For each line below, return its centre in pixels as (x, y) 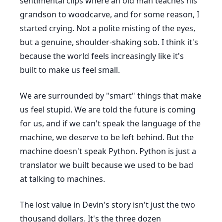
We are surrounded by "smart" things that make (111, 96)
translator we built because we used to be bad (107, 165)
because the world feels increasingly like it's (102, 56)
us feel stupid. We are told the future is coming (108, 110)
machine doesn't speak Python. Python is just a (108, 151)
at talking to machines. (62, 179)
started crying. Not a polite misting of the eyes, (108, 28)
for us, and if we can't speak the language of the (110, 123)
